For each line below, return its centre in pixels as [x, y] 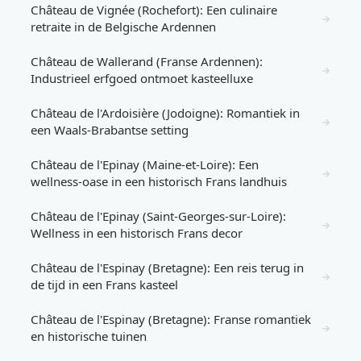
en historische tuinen [89, 336]
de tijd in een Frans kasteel [104, 284]
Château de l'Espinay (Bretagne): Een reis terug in [167, 268]
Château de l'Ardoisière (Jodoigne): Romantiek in [165, 113]
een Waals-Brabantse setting [110, 130]
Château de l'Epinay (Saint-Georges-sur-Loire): [158, 216]
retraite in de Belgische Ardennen [123, 27]
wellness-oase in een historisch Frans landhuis [159, 181]
